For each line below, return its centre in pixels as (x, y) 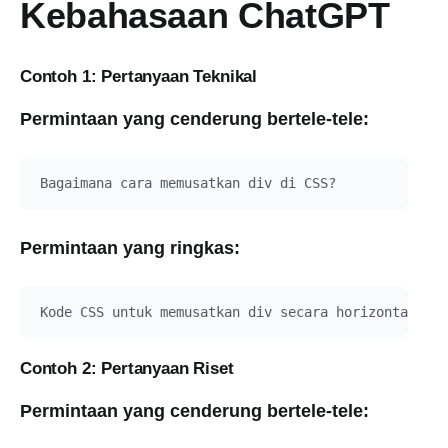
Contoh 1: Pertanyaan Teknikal (139, 76)
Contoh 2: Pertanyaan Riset (127, 368)
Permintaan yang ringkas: (130, 248)
